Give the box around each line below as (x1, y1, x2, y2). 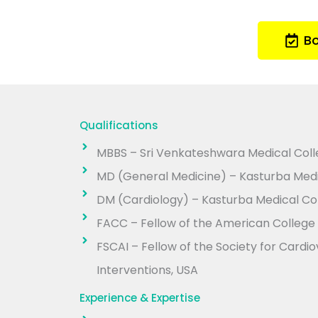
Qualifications (79, 118, 158, 133)
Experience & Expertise (79, 290, 200, 306)
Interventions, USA (96, 262, 198, 279)
